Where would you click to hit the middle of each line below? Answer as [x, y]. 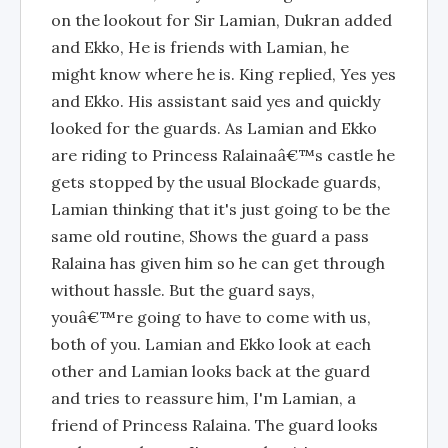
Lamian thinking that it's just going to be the [220, 209]
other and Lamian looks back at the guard [210, 371]
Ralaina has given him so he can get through [218, 263]
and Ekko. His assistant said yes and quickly [215, 101]
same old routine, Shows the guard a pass [210, 236]
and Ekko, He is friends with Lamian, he [200, 47]
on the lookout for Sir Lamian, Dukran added [221, 20]
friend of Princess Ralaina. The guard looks [214, 425]
